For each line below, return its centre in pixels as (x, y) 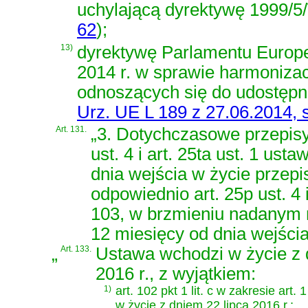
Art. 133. (76, 249)
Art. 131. (71, 130)
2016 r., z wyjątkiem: (176, 274)
